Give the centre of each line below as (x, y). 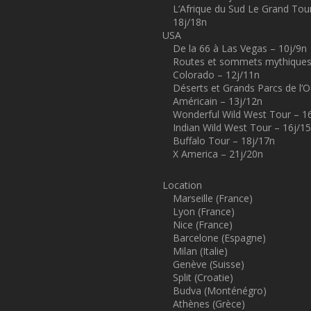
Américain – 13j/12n (218, 101)
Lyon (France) (204, 211)
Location (182, 185)
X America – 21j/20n (218, 154)
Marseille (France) (213, 198)
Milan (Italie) (200, 251)
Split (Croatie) (203, 277)
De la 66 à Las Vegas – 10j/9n (240, 48)
